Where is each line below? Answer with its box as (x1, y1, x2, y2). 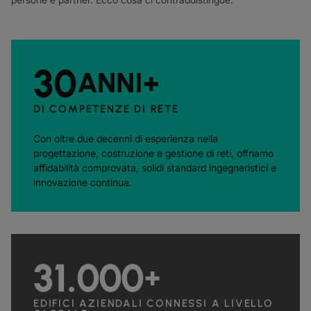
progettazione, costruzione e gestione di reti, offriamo (33, 147, 274, 159)
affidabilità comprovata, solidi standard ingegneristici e (33, 162, 276, 174)
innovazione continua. (33, 176, 132, 188)
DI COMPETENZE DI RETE (33, 103, 179, 115)
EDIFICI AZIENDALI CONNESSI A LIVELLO (33, 297, 274, 310)
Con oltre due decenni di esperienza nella (33, 133, 218, 144)
